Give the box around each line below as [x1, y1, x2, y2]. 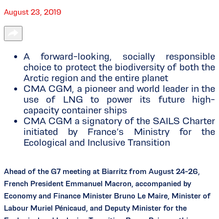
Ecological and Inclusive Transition [23, 137, 170, 148]
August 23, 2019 [4, 8, 62, 17]
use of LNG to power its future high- [23, 94, 215, 105]
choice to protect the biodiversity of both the [23, 62, 215, 73]
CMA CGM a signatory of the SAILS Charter [23, 115, 215, 127]
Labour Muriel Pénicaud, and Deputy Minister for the [4, 204, 187, 213]
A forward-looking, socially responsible [23, 51, 215, 62]
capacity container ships [23, 105, 127, 116]
